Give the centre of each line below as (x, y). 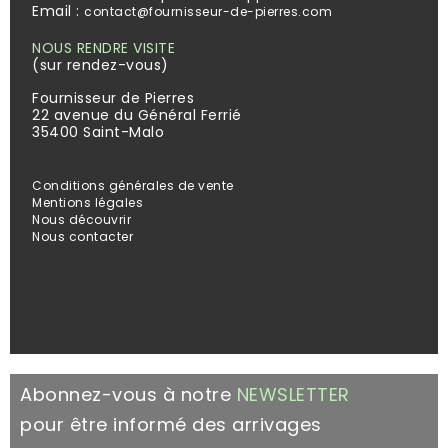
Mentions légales (87, 203)
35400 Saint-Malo (98, 132)
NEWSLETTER (295, 395)
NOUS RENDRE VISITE (103, 48)
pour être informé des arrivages (171, 425)
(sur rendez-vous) (100, 65)
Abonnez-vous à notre (128, 395)
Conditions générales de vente (133, 186)
